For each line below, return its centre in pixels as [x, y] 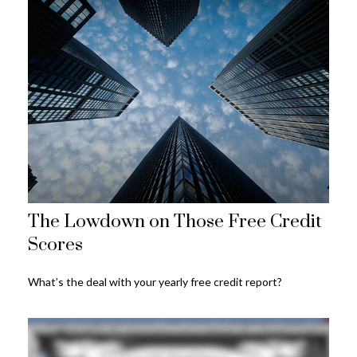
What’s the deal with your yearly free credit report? [155, 282]
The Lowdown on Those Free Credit [175, 222]
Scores [55, 245]
